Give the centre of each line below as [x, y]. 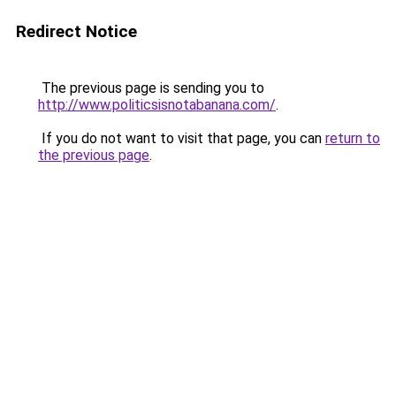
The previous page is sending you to [151, 88]
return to [353, 138]
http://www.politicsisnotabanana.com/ [157, 105]
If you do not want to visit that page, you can [182, 138]
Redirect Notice [76, 31]
